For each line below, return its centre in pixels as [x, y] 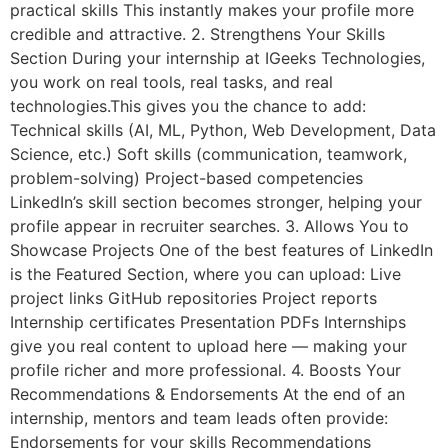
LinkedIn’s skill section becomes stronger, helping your [216, 202]
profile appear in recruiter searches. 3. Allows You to [209, 226]
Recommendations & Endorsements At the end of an [207, 394]
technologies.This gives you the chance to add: [188, 106]
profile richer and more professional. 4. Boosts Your [205, 370]
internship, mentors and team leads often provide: [199, 418]
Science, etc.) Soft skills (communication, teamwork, [208, 154]
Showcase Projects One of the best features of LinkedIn [221, 250]
